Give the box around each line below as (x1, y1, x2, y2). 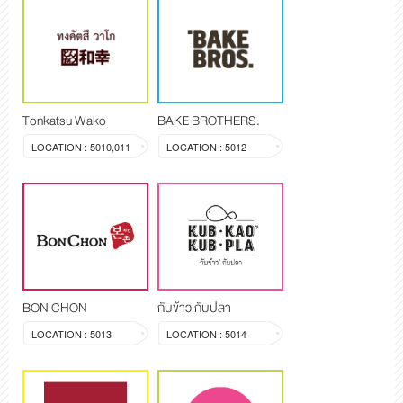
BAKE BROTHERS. (157, 109, 260, 131)
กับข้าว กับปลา (157, 296, 231, 318)
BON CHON (22, 296, 87, 318)
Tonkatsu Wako (22, 109, 106, 131)
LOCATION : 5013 (31, 326, 112, 341)
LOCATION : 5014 (166, 326, 246, 341)
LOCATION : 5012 (166, 139, 246, 154)
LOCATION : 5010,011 (31, 139, 130, 154)
